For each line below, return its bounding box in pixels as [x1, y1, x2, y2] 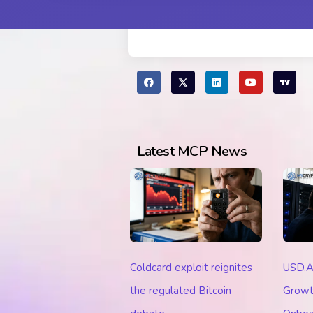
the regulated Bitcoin [130, 283, 232, 298]
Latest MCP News [137, 141, 247, 161]
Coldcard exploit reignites [130, 260, 253, 275]
